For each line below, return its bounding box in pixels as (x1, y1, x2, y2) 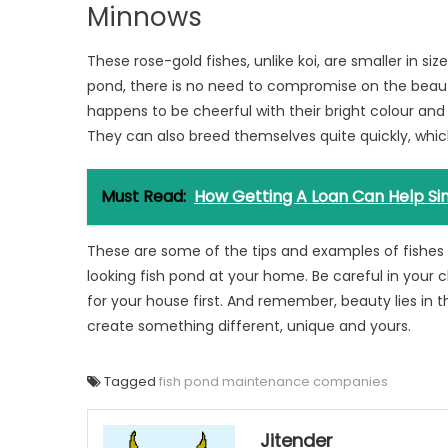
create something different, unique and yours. (87, 316, 411, 336)
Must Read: (101, 185, 186, 208)
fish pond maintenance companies (159, 372, 388, 391)
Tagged (104, 372, 159, 391)
